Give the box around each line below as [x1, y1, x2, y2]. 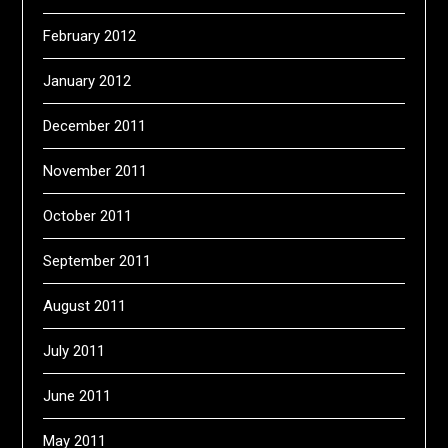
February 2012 [43, 27, 137, 45]
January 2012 [43, 72, 132, 90]
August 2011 [43, 297, 127, 315]
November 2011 [43, 162, 148, 180]
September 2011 [43, 252, 152, 270]
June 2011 [43, 387, 112, 405]
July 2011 [43, 342, 106, 360]
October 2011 [43, 207, 133, 225]
